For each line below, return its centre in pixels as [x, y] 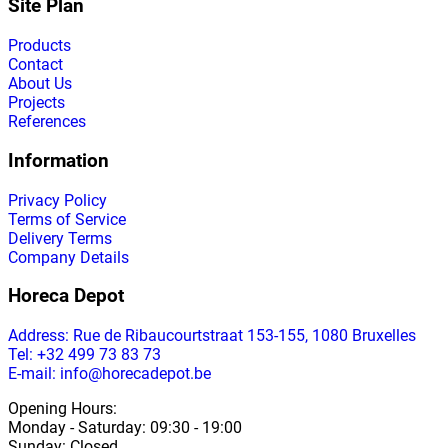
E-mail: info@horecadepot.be [109, 373]
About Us [40, 84]
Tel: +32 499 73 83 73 [84, 354]
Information [58, 160]
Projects [36, 103]
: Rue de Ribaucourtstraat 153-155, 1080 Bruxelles [240, 335]
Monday [37, 427]
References [47, 122]
